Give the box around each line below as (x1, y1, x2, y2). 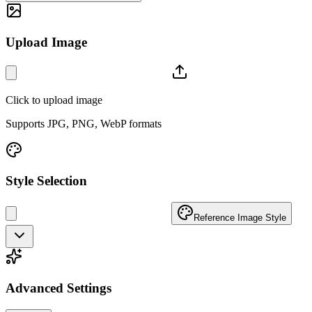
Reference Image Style (194, 212, 286, 224)
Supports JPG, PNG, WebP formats (6, 117, 162, 130)
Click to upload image (6, 93, 102, 106)
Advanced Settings (6, 280, 111, 295)
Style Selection (6, 173, 87, 189)
